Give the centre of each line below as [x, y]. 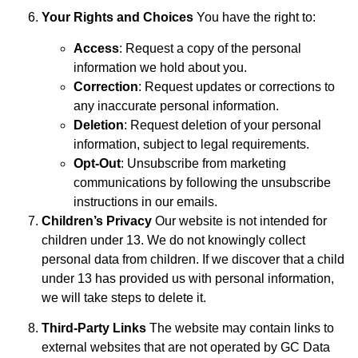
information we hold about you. [160, 67]
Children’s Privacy [97, 221]
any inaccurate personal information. [176, 105]
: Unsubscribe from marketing [203, 163]
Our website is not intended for [239, 221]
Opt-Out [97, 163]
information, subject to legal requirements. [191, 144]
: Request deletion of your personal [223, 125]
